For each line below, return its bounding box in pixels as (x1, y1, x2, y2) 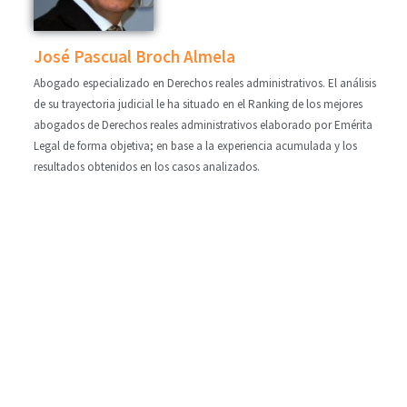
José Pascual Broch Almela (33, 45, 235, 68)
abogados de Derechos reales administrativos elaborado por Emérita (33, 117, 372, 134)
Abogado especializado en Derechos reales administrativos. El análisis (33, 75, 376, 92)
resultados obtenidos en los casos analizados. (33, 159, 260, 175)
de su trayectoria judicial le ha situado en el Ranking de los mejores (33, 96, 362, 113)
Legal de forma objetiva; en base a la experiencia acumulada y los (33, 138, 357, 154)
